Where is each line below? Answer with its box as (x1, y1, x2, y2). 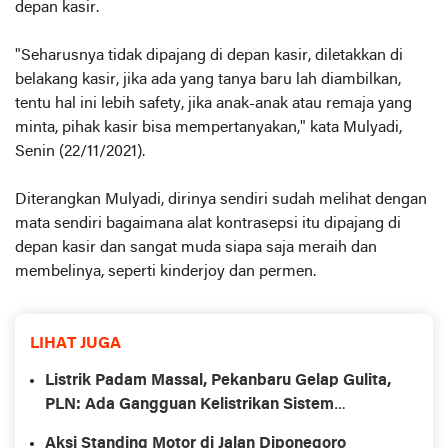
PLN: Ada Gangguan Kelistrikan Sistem (45, 397, 334, 414)
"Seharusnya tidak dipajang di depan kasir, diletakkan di (15, 48, 403, 65)
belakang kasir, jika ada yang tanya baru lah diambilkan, (15, 72, 401, 89)
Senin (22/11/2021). (15, 144, 145, 161)
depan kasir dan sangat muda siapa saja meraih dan (15, 240, 377, 257)
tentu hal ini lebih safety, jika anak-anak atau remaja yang (15, 96, 412, 113)
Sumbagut (45, 421, 122, 438)
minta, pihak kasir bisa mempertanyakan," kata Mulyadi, (15, 120, 402, 137)
